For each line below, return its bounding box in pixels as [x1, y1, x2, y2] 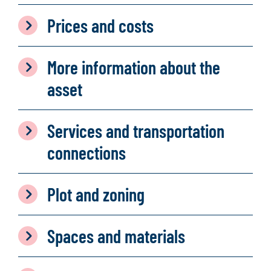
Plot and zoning [47, 183, 145, 205]
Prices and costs [47, 15, 154, 36]
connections [47, 142, 126, 163]
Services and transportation [47, 120, 224, 142]
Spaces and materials [47, 225, 185, 247]
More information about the [47, 56, 220, 78]
